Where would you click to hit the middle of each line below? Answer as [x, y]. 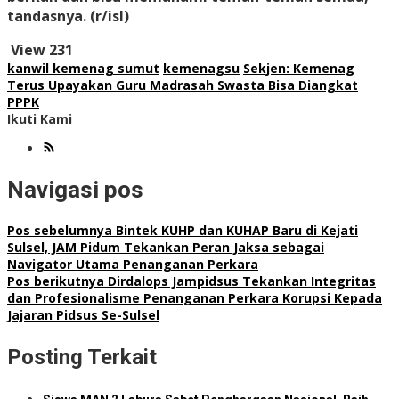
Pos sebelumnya [60, 231]
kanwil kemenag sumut [83, 69]
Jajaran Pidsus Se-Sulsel [83, 315]
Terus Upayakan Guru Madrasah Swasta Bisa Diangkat [183, 85]
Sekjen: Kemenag [299, 69]
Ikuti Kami [40, 119]
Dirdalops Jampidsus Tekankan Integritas [240, 281]
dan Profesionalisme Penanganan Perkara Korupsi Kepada [195, 298]
